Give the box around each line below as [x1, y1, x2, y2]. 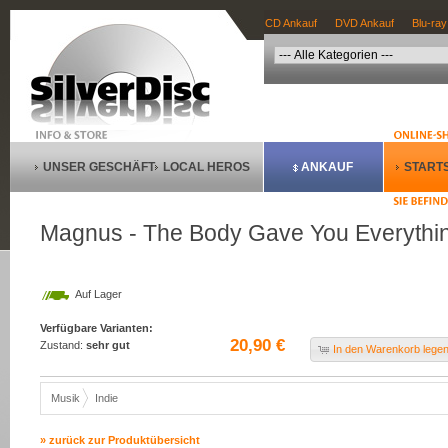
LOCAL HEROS [163, 160, 250, 174]
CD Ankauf [265, 17, 317, 29]
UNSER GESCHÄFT [43, 160, 155, 174]
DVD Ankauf [335, 17, 394, 29]
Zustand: [40, 339, 86, 351]
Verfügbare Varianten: [40, 322, 153, 334]
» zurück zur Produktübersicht [40, 434, 200, 446]
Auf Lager [75, 288, 122, 300]
